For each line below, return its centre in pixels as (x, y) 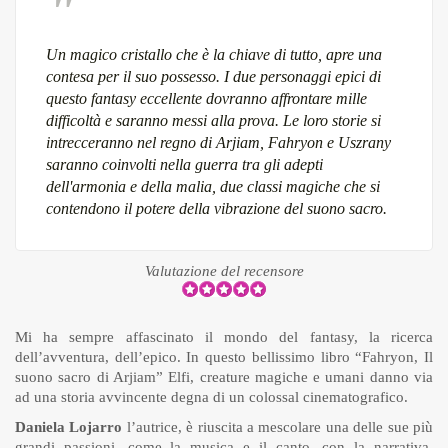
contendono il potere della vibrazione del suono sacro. (216, 209)
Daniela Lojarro (69, 427)
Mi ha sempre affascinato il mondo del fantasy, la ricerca (224, 337)
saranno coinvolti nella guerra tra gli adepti (184, 165)
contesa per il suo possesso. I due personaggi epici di (213, 77)
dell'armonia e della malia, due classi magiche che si (213, 187)
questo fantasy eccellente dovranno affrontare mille (206, 99)
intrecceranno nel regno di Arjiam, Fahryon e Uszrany (218, 143)
